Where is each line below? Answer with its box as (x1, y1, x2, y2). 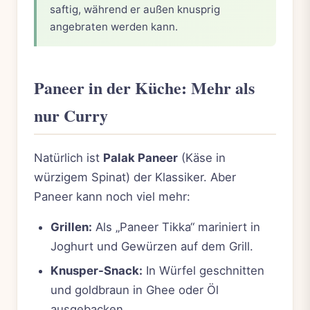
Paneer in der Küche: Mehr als (34, 75, 255, 100)
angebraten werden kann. (50, 19, 179, 33)
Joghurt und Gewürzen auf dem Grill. (51, 239, 253, 254)
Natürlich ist (34, 151, 103, 165)
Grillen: (51, 220, 92, 235)
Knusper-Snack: (51, 263, 143, 277)
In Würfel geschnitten (143, 263, 264, 277)
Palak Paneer (103, 151, 178, 165)
